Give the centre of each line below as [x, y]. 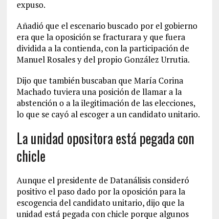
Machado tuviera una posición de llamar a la [99, 92]
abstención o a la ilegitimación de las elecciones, [106, 103]
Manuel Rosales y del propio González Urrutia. [103, 59]
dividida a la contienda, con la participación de [103, 48]
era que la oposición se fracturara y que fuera [101, 37]
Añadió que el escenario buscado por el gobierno [107, 26]
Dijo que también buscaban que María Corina [100, 80]
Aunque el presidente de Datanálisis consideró [103, 180]
